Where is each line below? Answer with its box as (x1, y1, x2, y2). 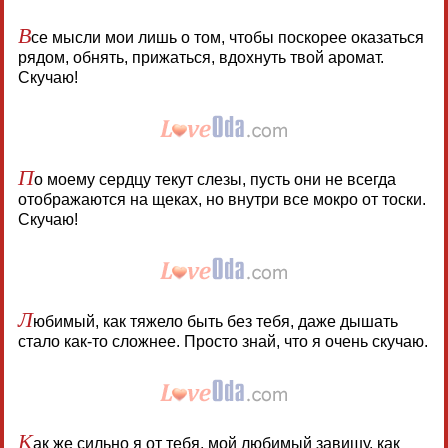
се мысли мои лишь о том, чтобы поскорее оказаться (30, 28, 424, 46)
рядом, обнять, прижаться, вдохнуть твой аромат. (17, 48, 384, 66)
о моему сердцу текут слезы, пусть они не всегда (33, 170, 396, 188)
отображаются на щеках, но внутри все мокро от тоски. (17, 190, 426, 208)
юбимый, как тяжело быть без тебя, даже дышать (32, 312, 398, 330)
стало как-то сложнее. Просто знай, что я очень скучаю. (17, 332, 428, 350)
